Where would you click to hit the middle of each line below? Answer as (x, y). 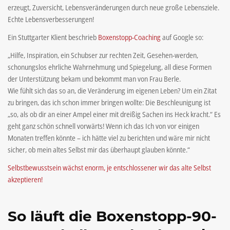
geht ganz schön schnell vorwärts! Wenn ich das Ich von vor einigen (103, 126)
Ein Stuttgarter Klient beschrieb (53, 37)
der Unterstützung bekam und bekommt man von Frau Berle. (94, 79)
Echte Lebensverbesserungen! (51, 19)
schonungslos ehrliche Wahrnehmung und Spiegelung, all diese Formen (110, 67)
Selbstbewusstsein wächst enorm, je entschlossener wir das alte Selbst (109, 167)
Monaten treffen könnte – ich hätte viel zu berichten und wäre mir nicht (109, 138)
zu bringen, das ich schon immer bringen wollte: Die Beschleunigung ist (109, 102)
